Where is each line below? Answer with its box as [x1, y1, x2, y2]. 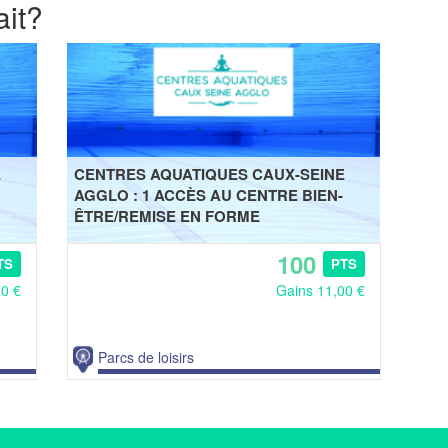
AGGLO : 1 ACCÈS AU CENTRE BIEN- [73, 183, 343, 206]
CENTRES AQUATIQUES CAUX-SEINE [73, 162, 345, 185]
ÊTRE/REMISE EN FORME [73, 204, 260, 227]
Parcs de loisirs [97, 346, 194, 367]
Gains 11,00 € [275, 279, 365, 300]
